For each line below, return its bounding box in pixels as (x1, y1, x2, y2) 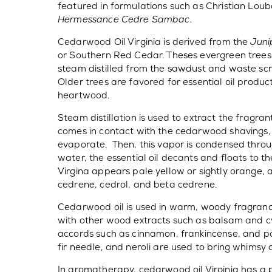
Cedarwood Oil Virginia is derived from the (58, 35, 251, 48)
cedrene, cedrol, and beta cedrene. (58, 178, 217, 191)
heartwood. (58, 89, 110, 101)
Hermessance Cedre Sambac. (58, 13, 192, 25)
